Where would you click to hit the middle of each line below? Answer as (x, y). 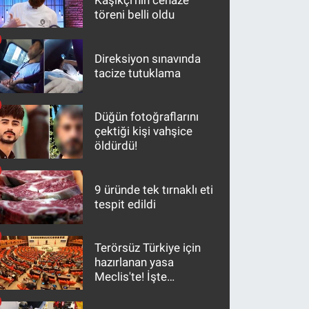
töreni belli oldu (135, 15)
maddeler (120, 291)
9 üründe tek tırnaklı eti (154, 189)
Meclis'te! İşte (131, 277)
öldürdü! (116, 146)
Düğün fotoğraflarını (147, 117)
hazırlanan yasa (134, 262)
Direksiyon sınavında (148, 58)
